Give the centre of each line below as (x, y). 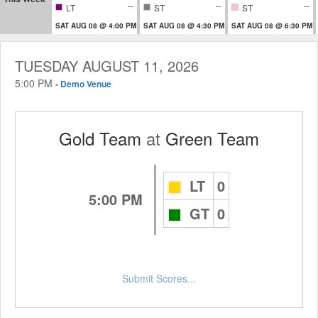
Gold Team (100, 138)
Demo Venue (86, 83)
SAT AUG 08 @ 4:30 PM (184, 25)
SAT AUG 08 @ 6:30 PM (272, 25)
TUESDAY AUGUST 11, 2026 (107, 65)
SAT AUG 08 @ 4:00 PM (96, 25)
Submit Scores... (159, 278)
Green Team (212, 138)
